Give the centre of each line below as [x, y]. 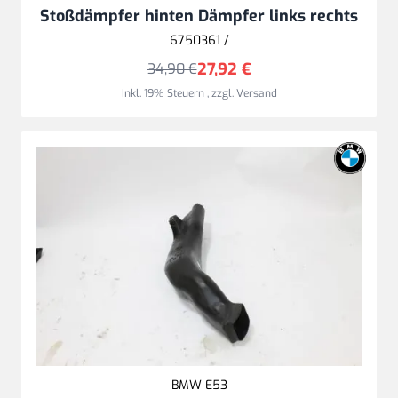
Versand [256, 94]
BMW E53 [199, 385]
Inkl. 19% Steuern [164, 94]
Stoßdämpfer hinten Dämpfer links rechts [199, 16]
